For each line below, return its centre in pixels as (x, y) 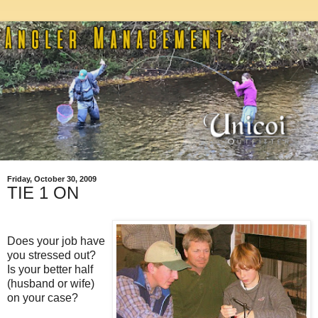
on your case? (43, 297)
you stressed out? (51, 255)
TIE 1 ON (43, 193)
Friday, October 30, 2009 (52, 179)
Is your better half (50, 269)
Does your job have (56, 241)
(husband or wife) (51, 283)
